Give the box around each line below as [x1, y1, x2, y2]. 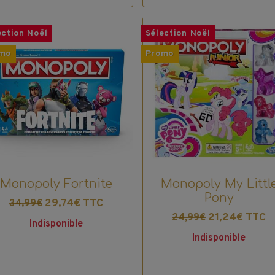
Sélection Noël [145, 28, 211, 39]
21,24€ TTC [208, 210, 266, 225]
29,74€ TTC [44, 196, 103, 211]
